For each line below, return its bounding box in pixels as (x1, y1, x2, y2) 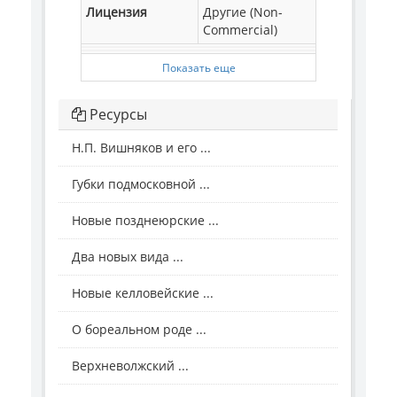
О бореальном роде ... (72, 321, 206, 339)
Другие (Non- (203, 4, 283, 21)
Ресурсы (86, 105, 147, 125)
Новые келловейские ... (72, 284, 214, 302)
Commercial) (203, 21, 277, 39)
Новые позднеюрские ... (72, 212, 219, 230)
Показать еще (161, 60, 236, 75)
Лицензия (86, 4, 147, 21)
